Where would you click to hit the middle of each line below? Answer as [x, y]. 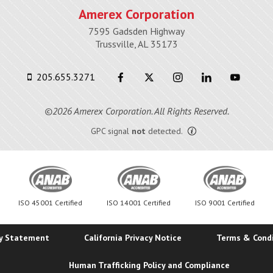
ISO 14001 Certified [139, 203]
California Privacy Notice [133, 238]
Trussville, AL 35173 [136, 44]
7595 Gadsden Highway [136, 31]
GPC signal [110, 131]
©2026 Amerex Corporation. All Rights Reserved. [136, 111]
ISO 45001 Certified [50, 203]
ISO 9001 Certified [225, 203]
